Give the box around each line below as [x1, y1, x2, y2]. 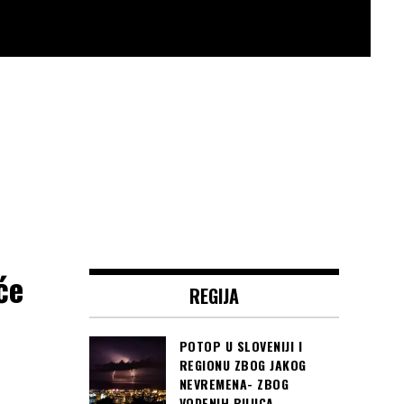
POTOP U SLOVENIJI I [179, 335, 302, 355]
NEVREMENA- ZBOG [179, 373, 289, 393]
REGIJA [188, 281, 239, 309]
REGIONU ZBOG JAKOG [179, 354, 307, 374]
